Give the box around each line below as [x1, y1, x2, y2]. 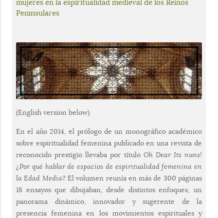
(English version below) [16, 108, 90, 117]
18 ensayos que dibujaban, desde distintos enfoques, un [16, 185, 202, 195]
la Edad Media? [16, 174, 66, 183]
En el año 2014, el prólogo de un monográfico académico [16, 127, 202, 136]
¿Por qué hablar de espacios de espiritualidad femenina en [16, 162, 202, 171]
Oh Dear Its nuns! [143, 150, 202, 160]
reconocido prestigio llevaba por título [16, 150, 144, 160]
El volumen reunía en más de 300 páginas [65, 174, 202, 183]
